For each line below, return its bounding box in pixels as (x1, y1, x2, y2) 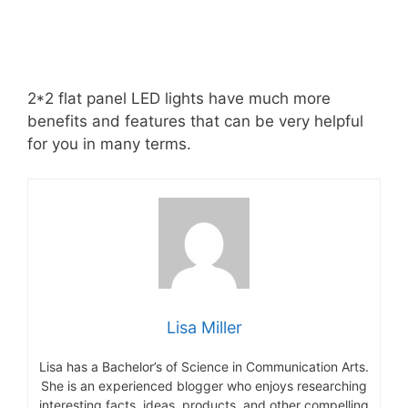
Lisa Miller (166, 318, 242, 338)
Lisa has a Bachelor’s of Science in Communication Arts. (39, 359, 369, 375)
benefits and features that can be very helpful (27, 111, 363, 130)
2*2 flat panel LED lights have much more (27, 88, 331, 107)
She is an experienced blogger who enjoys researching (41, 378, 367, 394)
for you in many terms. (27, 134, 191, 153)
